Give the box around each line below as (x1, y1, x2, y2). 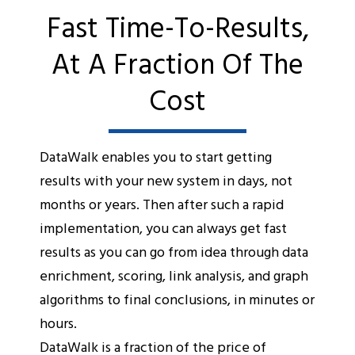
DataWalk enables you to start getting (40, 146, 272, 168)
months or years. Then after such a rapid (40, 193, 284, 216)
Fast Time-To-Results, (46, 5, 309, 48)
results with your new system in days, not (40, 170, 292, 192)
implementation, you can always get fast (40, 217, 287, 239)
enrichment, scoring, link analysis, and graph (40, 265, 308, 287)
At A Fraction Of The (52, 41, 303, 85)
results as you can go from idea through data (40, 241, 308, 263)
